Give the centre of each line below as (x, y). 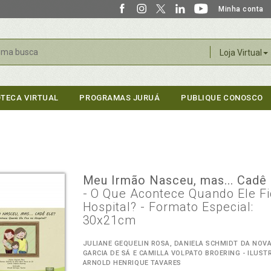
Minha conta (241, 9)
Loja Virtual (240, 53)
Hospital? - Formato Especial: (168, 207)
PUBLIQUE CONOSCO (222, 98)
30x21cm (109, 220)
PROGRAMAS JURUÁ (120, 98)
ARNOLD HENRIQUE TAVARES (132, 263)
